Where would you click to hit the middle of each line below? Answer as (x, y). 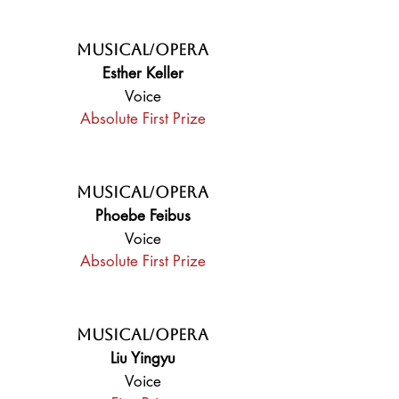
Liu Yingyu (142, 358)
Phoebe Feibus (142, 216)
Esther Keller (142, 73)
